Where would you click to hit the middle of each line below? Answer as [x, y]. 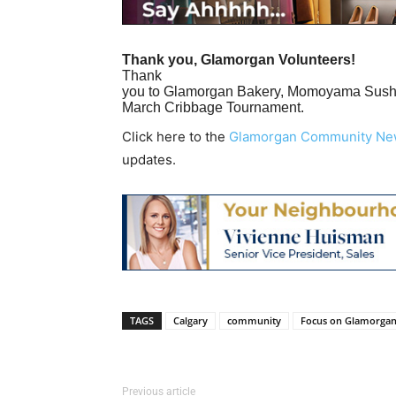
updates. [149, 160]
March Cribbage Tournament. [213, 108]
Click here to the [175, 137]
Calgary [190, 321]
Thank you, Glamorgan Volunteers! [239, 60]
